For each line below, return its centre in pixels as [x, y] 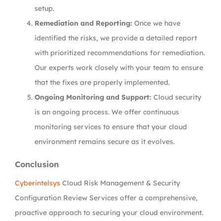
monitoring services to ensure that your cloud [111, 127]
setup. [44, 8]
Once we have [156, 23]
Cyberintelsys [38, 183]
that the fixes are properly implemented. [102, 82]
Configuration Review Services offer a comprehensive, [106, 198]
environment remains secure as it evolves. [105, 142]
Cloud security [176, 97]
